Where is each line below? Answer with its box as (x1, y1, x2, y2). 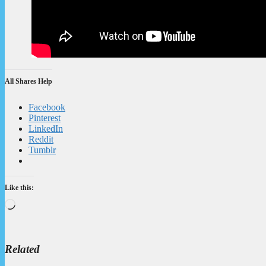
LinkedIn (28, 123, 63, 134)
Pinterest (28, 112, 61, 123)
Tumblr (28, 144, 56, 155)
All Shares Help (5, 77, 52, 85)
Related (5, 242, 40, 255)
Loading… (15, 198, 56, 208)
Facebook (28, 102, 65, 112)
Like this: (5, 183, 34, 192)
